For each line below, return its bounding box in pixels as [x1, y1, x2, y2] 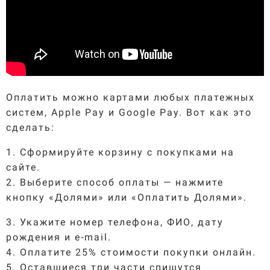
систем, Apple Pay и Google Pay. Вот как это [6, 106, 252, 118]
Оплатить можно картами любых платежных [6, 91, 255, 103]
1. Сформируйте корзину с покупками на [6, 146, 234, 158]
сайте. [6, 161, 40, 173]
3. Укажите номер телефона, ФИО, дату [6, 216, 224, 228]
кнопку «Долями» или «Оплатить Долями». [6, 191, 247, 203]
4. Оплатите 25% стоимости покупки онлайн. [6, 246, 256, 258]
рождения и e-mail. [6, 231, 111, 243]
